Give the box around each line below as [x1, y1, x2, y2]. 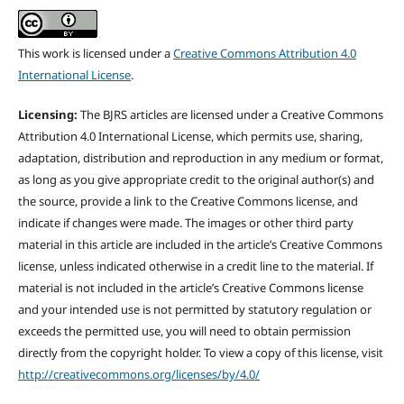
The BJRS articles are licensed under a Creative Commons [77, 106, 383, 124]
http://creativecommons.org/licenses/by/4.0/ [17, 366, 260, 383]
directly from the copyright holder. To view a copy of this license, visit [17, 344, 383, 362]
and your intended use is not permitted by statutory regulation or [17, 301, 372, 318]
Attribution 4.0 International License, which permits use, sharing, [17, 128, 363, 145]
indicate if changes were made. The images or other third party [17, 215, 353, 232]
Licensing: [17, 106, 78, 124]
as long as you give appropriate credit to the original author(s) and [17, 171, 374, 188]
